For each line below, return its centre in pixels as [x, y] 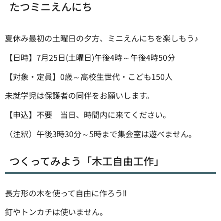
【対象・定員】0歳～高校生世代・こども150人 [89, 76]
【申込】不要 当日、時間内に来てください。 [88, 115]
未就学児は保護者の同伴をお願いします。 [79, 95]
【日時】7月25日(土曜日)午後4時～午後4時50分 [90, 57]
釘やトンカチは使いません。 [56, 212]
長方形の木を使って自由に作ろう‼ [66, 193]
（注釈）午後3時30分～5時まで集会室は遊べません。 [101, 134]
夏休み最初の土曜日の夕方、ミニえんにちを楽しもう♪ [102, 38]
